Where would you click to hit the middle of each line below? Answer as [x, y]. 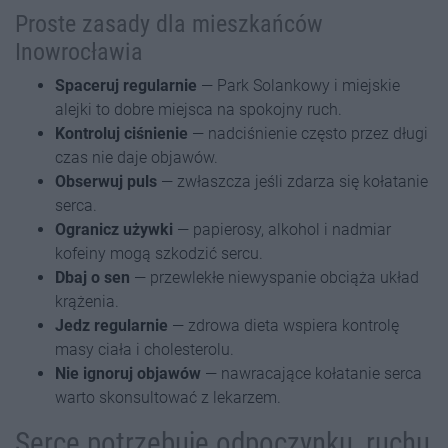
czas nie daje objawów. [136, 158]
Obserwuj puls [106, 182]
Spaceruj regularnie [126, 86]
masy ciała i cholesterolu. [144, 350]
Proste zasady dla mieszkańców [169, 24]
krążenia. [87, 302]
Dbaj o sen [92, 278]
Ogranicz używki [114, 230]
